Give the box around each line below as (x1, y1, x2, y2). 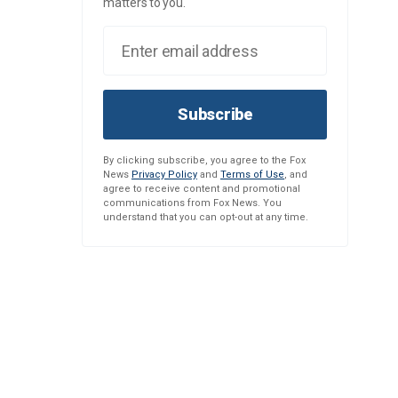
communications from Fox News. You (103, 197, 282, 209)
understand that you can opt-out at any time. (103, 211, 308, 223)
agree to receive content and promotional (103, 183, 300, 195)
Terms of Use (220, 169, 284, 180)
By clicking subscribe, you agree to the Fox (103, 155, 306, 166)
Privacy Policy (131, 169, 197, 180)
